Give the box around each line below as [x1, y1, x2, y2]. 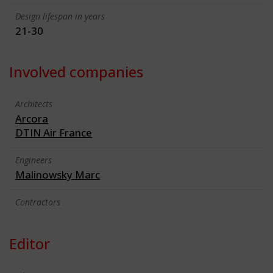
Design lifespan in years [15, 10, 105, 22]
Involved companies [9, 61, 143, 82]
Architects [15, 97, 52, 110]
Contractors [15, 196, 60, 208]
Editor [9, 233, 50, 253]
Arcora [15, 111, 48, 126]
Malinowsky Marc [15, 167, 100, 182]
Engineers [15, 154, 52, 166]
